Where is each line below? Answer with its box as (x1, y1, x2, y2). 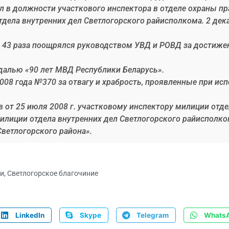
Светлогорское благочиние (7, 169, 98, 178)
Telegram (136, 211, 169, 220)
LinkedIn (15, 211, 44, 220)
